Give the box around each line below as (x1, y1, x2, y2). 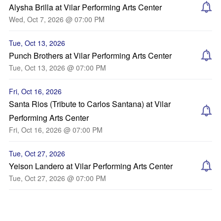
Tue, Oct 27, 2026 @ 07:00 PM (9, 173, 106, 183)
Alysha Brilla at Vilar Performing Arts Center (9, 1, 162, 13)
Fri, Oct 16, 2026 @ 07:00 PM (9, 125, 103, 135)
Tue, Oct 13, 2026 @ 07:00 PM (9, 63, 106, 73)
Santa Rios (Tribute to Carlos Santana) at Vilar (9, 98, 171, 110)
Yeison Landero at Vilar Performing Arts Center (9, 160, 173, 172)
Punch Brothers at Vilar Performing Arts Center (9, 50, 172, 61)
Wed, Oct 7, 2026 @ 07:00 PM (9, 14, 105, 24)
